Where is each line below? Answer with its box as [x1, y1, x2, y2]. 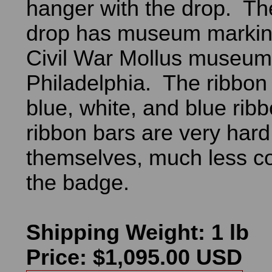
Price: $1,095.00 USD [26, 245, 242, 270]
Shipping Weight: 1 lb [26, 220, 249, 245]
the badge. [26, 171, 129, 195]
